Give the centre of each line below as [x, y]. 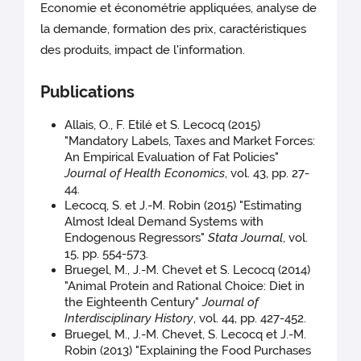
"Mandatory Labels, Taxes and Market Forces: [190, 141]
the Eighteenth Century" [134, 303]
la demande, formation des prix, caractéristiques [174, 29]
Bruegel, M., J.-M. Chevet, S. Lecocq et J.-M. [186, 335]
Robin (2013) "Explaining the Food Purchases [188, 351]
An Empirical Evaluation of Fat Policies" [172, 158]
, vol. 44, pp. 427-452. [250, 319]
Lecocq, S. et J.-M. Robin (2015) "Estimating [183, 206]
